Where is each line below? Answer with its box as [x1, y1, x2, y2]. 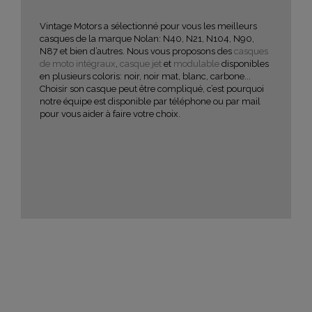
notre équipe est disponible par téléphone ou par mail [40, 95, 260, 107]
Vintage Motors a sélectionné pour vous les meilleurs [40, 20, 257, 31]
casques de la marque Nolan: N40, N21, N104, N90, [40, 33, 254, 44]
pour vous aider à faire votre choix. [40, 108, 180, 119]
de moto [40, 58, 74, 69]
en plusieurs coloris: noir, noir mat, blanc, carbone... [40, 70, 251, 81]
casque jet [120, 58, 162, 69]
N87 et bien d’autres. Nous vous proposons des [40, 45, 234, 56]
